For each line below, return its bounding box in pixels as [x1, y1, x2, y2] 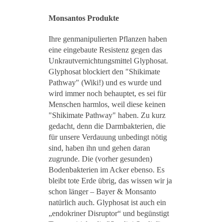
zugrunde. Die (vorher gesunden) [49, 155, 152, 164]
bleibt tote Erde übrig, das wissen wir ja [49, 176, 172, 185]
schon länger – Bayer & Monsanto [49, 187, 156, 196]
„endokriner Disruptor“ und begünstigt [49, 209, 169, 218]
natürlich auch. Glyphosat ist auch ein [49, 198, 166, 207]
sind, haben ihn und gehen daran [49, 144, 150, 153]
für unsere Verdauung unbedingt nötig [49, 133, 167, 142]
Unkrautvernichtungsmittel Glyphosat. [49, 56, 168, 65]
